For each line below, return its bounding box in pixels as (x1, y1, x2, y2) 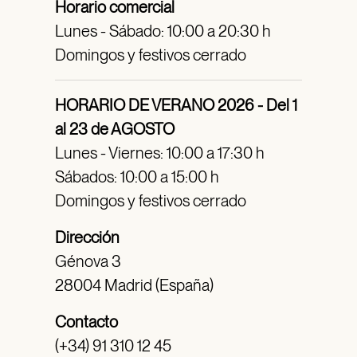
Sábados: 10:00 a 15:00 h (54, 167, 219, 187)
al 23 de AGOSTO (54, 120, 175, 139)
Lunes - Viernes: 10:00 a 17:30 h (54, 143, 265, 163)
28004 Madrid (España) (54, 276, 214, 296)
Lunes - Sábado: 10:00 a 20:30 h (54, 22, 271, 41)
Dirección (54, 228, 120, 248)
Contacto (54, 312, 118, 332)
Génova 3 (54, 252, 121, 272)
